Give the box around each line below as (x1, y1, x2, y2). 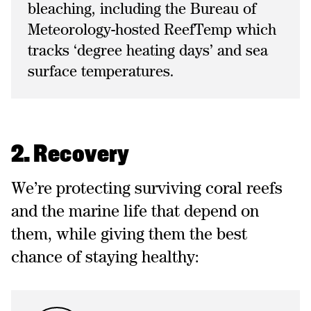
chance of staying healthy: (11, 247, 199, 266)
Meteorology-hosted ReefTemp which (28, 21, 276, 38)
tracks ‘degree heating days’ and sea (28, 42, 268, 59)
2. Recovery (11, 143, 130, 168)
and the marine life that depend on (11, 201, 259, 220)
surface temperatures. (28, 62, 174, 80)
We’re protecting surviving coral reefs (11, 178, 283, 197)
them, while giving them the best (11, 224, 247, 243)
